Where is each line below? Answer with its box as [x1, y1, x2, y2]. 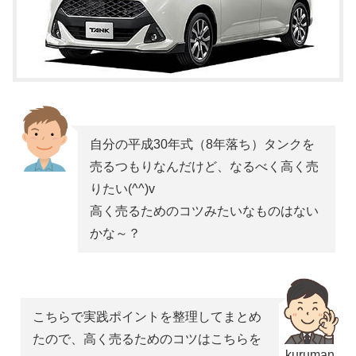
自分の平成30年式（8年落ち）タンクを [89, 137, 315, 152]
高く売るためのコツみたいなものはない [89, 204, 319, 219]
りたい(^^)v [89, 182, 155, 196]
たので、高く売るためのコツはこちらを [33, 332, 262, 346]
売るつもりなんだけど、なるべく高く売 [89, 160, 319, 174]
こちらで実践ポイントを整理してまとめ [33, 310, 262, 324]
